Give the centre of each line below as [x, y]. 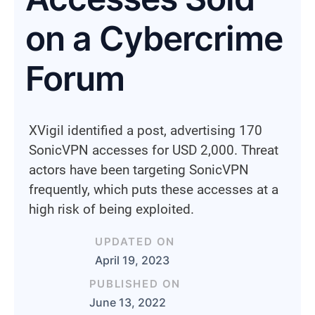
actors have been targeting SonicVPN [139, 170]
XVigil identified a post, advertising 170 [146, 130]
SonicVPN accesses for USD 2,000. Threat [154, 150]
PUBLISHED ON [135, 284]
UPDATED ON [135, 242]
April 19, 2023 [132, 260]
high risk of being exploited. [111, 209]
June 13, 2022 [127, 302]
